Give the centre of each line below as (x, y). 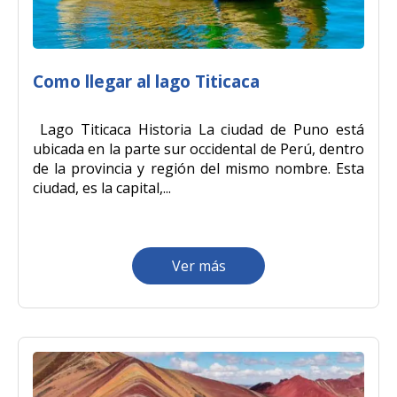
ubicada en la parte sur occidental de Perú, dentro (198, 149)
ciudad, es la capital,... (102, 188)
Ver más (198, 266)
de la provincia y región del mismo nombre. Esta (198, 169)
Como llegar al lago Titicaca (146, 82)
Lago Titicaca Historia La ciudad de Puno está (198, 130)
